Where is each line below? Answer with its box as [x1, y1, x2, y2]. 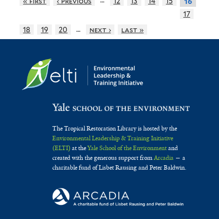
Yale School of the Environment [87, 144, 167, 152]
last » [121, 25, 144, 34]
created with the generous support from [52, 153, 154, 162]
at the [70, 144, 88, 152]
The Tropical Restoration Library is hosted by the [52, 124, 177, 132]
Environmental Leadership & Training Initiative [52, 134, 173, 142]
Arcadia [153, 153, 174, 162]
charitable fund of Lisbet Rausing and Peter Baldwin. [52, 163, 186, 172]
